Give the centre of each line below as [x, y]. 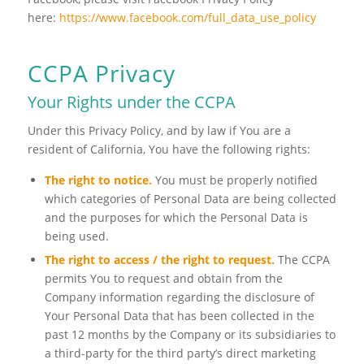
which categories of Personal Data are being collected [190, 199]
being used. [76, 236]
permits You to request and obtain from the [163, 279]
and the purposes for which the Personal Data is [176, 218]
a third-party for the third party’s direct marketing [180, 353]
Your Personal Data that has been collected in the [179, 316]
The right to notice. [98, 180]
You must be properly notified [234, 180]
